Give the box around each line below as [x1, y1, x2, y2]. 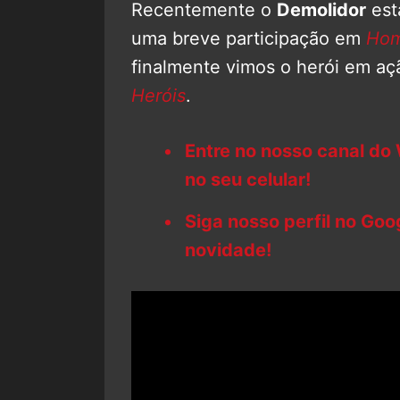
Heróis [131, 84, 186, 106]
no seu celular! [185, 168, 311, 190]
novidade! [185, 238, 271, 261]
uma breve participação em [131, 27, 366, 49]
